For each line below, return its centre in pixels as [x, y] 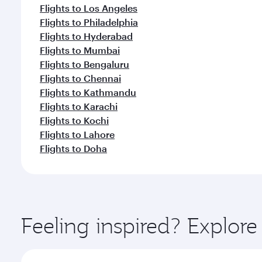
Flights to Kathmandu [88, 92]
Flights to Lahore [77, 134]
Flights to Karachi [79, 106]
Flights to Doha [73, 148]
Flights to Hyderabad [86, 36]
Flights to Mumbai [80, 50]
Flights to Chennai [80, 78]
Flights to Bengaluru [85, 64]
